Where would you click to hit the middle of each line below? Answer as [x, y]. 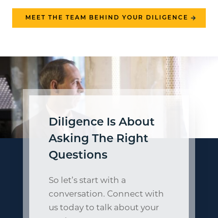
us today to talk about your [104, 208]
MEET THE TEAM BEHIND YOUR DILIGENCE [107, 18]
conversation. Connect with [107, 194]
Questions [78, 156]
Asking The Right [99, 139]
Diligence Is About [102, 123]
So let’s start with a [88, 181]
